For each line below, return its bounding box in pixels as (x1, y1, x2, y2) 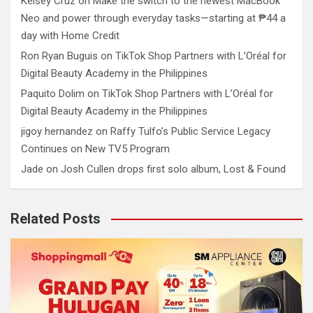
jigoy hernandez (21, 124, 93, 138)
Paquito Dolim (21, 87, 85, 100)
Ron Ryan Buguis (21, 49, 98, 62)
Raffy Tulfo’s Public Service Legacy (110, 124, 270, 138)
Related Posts (10, 210, 101, 227)
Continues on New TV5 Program (21, 142, 170, 155)
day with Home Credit (21, 29, 122, 42)
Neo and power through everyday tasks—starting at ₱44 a (21, 11, 286, 24)
